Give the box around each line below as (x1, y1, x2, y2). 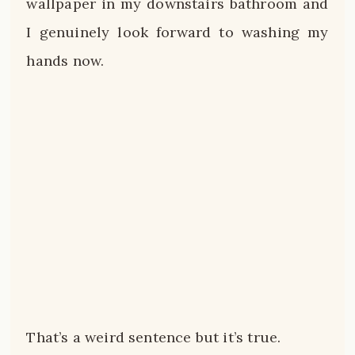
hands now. (26, 51, 105, 70)
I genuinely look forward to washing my (26, 22, 329, 41)
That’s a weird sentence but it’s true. (26, 327, 281, 346)
